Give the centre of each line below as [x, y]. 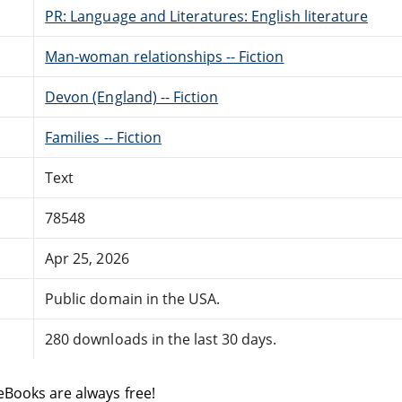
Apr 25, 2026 [87, 258]
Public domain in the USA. [133, 298]
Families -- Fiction [103, 137]
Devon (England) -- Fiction [132, 96]
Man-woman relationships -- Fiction [165, 56]
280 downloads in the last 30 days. [161, 339]
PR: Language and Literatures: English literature [207, 16]
